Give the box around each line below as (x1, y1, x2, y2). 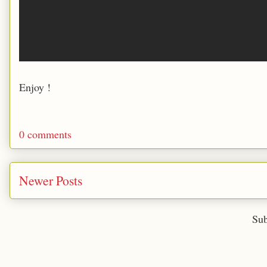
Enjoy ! (19, 80, 51, 94)
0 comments (19, 127, 72, 141)
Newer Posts (19, 171, 82, 189)
